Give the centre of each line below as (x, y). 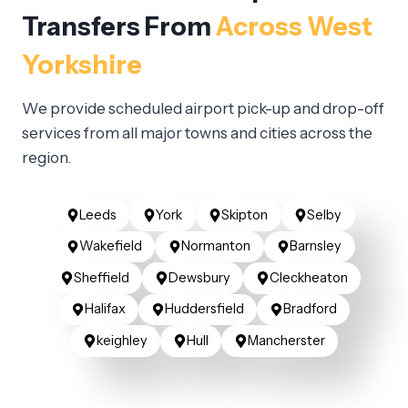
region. (46, 158)
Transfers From (119, 27)
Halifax (105, 309)
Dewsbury (199, 277)
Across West (294, 27)
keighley (122, 340)
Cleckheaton (308, 277)
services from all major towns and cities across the (197, 133)
